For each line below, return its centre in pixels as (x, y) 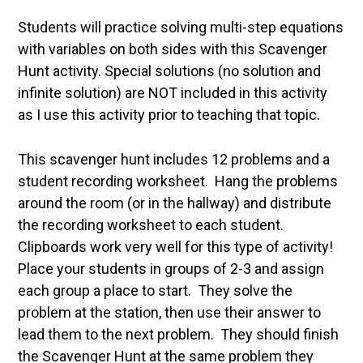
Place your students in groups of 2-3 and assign (171, 268)
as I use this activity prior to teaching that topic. (169, 114)
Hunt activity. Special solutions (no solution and (170, 70)
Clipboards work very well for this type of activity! (176, 246)
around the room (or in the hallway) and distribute (175, 203)
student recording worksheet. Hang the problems (178, 181)
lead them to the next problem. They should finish (179, 334)
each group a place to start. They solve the (156, 290)
